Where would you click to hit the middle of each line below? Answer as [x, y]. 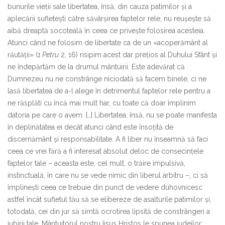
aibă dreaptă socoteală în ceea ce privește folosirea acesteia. [106, 30]
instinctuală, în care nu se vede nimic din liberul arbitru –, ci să [108, 175]
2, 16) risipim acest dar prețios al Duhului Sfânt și [138, 54]
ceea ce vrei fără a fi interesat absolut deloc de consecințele [105, 151]
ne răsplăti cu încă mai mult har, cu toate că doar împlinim [102, 103]
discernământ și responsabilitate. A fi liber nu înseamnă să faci [108, 139]
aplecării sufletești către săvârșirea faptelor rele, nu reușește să [109, 18]
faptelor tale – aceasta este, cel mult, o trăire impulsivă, [96, 163]
